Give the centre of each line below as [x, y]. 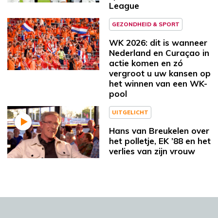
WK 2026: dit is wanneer [158, 42]
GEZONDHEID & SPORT [146, 24]
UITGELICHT [130, 112]
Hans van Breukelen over [159, 130]
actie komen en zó [146, 63]
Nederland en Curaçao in [159, 53]
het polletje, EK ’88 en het [160, 141]
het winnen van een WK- [158, 83]
